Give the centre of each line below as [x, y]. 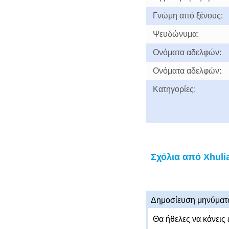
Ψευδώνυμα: [176, 34]
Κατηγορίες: [174, 89]
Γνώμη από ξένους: [188, 16]
